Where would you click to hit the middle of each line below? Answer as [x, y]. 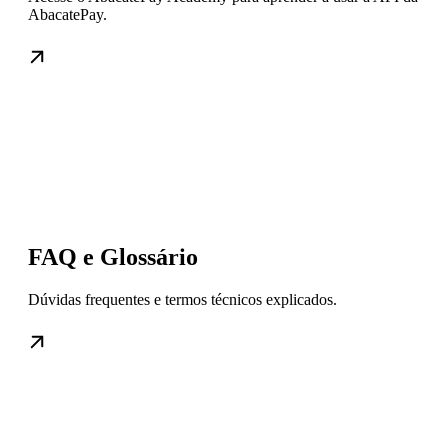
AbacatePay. [67, 14]
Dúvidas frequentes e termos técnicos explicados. [182, 299]
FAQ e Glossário [113, 256]
